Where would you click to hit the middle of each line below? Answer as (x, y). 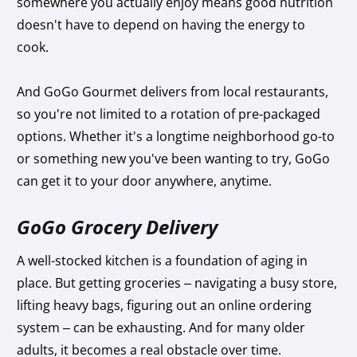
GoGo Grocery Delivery (118, 226)
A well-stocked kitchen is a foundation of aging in (163, 260)
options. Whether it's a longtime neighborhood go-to (176, 136)
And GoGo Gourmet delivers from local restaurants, (173, 91)
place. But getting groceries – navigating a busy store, (177, 282)
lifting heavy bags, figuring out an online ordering (165, 305)
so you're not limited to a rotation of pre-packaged (169, 114)
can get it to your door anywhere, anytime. (145, 180)
